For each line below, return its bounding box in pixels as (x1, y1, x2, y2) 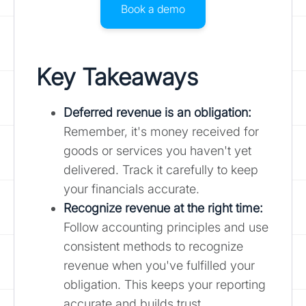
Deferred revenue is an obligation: (64, 105, 251, 120)
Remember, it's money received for (64, 124, 259, 139)
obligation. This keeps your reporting (64, 277, 266, 292)
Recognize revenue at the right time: (64, 200, 263, 215)
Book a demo (121, 1, 185, 16)
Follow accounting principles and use (64, 219, 268, 234)
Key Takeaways (36, 62, 198, 91)
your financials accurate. (64, 181, 199, 196)
